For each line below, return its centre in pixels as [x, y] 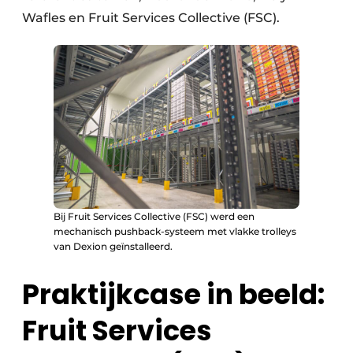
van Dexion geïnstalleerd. [113, 247]
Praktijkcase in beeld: [173, 295]
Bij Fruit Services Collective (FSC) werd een [154, 217]
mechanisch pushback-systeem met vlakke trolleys [175, 232]
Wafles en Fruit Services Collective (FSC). [151, 18]
